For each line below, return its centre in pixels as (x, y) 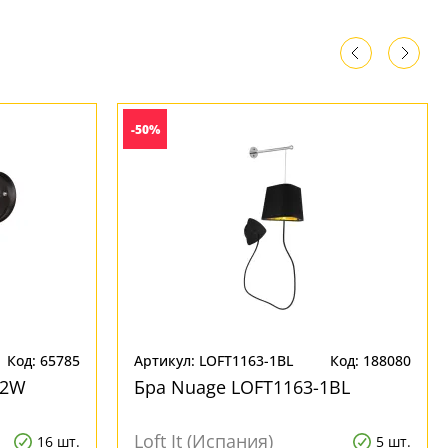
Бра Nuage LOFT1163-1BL (242, 387)
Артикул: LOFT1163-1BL (213, 360)
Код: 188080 (370, 360)
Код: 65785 (43, 360)
